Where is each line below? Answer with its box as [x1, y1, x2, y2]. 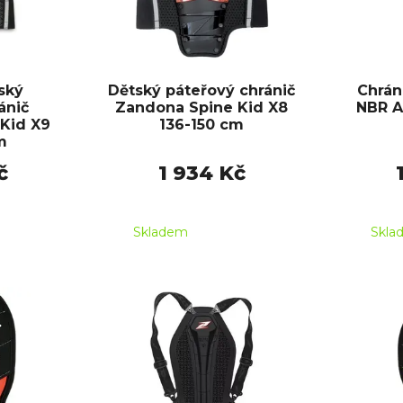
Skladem [133, 224, 188, 241]
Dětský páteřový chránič [108, 82, 295, 100]
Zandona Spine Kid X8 [115, 99, 288, 117]
